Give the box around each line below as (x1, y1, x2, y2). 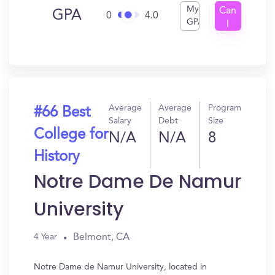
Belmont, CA (73, 232, 130, 242)
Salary (109, 117, 131, 125)
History (34, 150, 80, 165)
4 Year (34, 233, 57, 241)
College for (34, 128, 108, 142)
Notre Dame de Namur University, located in (34, 263, 207, 271)
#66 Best (34, 106, 90, 120)
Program (208, 104, 241, 112)
